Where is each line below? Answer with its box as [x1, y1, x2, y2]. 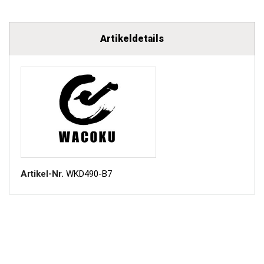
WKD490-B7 [66, 168, 112, 179]
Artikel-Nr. [21, 168, 64, 179]
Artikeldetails [100, 33, 164, 44]
